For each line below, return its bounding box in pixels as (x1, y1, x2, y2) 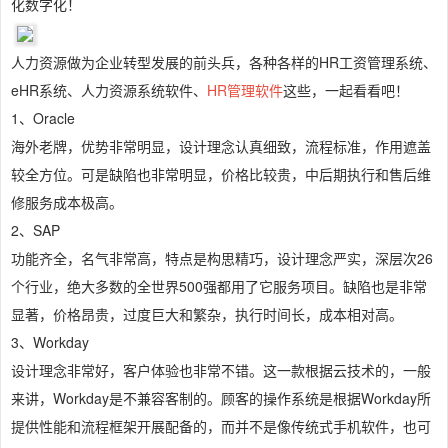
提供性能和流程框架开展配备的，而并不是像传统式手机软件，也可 (11, 416, 431, 437)
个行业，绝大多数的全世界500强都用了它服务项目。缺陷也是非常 (11, 276, 427, 297)
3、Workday (11, 332, 89, 353)
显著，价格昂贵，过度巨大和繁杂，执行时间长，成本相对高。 (11, 304, 403, 325)
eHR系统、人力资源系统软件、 (11, 80, 207, 101)
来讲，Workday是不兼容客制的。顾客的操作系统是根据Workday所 (11, 388, 431, 409)
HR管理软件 (207, 80, 283, 101)
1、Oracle (11, 108, 75, 129)
